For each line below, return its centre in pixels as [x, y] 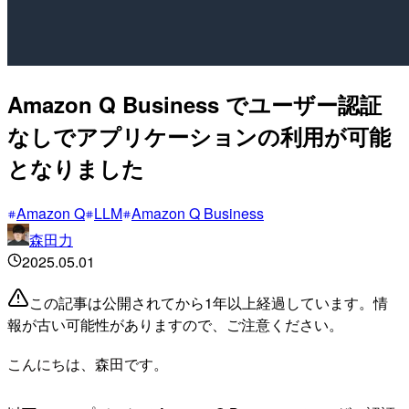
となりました [76, 168]
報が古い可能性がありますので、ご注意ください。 [175, 324]
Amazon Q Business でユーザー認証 [194, 104]
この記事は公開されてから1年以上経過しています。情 [209, 302]
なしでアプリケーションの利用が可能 [199, 136]
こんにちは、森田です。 [88, 363]
